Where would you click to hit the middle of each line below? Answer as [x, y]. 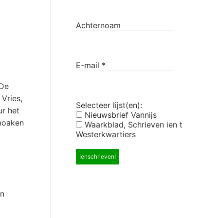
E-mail [89, 65]
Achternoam [98, 26]
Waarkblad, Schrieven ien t [105, 124]
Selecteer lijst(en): [109, 105]
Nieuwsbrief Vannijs [119, 115]
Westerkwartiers [106, 134]
